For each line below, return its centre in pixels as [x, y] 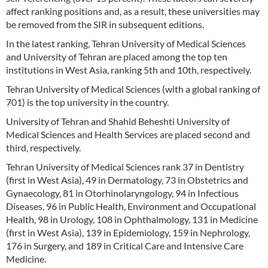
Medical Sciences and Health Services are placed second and [128, 135]
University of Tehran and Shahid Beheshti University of [118, 121]
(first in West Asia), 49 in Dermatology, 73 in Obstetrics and [127, 180]
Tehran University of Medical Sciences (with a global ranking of [133, 89]
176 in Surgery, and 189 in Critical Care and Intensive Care [125, 246]
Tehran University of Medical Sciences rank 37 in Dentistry [125, 167]
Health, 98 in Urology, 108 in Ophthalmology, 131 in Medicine [132, 220]
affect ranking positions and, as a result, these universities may [133, 11]
